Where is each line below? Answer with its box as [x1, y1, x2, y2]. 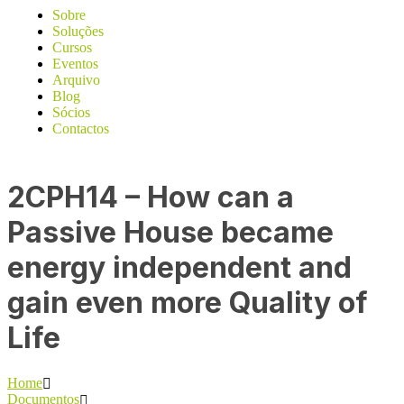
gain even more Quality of [7, 285, 368, 321]
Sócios [52, 105, 90, 120]
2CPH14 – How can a [7, 179, 294, 216]
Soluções [52, 23, 104, 39]
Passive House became [7, 215, 334, 251]
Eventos [52, 56, 98, 71]
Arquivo [52, 72, 100, 87]
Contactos [52, 121, 109, 136]
